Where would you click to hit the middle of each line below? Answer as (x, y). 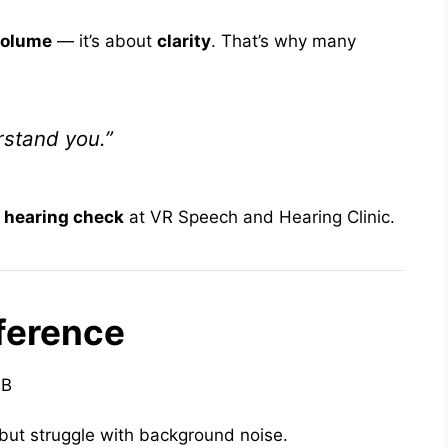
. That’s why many (283, 40)
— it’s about (104, 40)
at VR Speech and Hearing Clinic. (259, 216)
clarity (184, 40)
